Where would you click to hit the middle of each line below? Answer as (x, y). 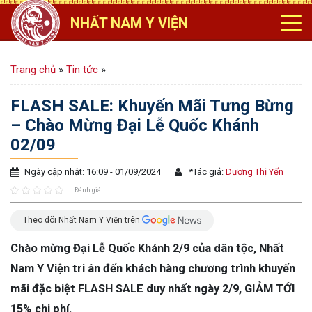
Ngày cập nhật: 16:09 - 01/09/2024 (93, 172)
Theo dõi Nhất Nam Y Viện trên (83, 220)
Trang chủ (33, 70)
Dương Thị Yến (253, 172)
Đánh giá (88, 190)
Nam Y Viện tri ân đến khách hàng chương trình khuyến (153, 268)
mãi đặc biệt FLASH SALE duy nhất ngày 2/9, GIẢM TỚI (153, 288)
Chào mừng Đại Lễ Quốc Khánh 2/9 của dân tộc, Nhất (147, 248)
